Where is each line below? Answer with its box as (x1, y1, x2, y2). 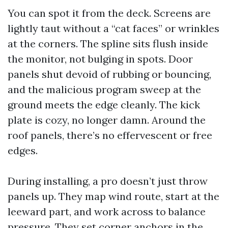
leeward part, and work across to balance (8, 205, 206, 218)
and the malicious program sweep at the (8, 83, 201, 96)
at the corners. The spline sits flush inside (8, 37, 208, 50)
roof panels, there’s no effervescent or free (8, 129, 212, 141)
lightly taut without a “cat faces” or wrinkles (8, 22, 219, 35)
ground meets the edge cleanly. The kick (8, 98, 200, 111)
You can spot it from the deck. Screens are (8, 7, 211, 19)
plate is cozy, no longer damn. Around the (8, 113, 206, 126)
